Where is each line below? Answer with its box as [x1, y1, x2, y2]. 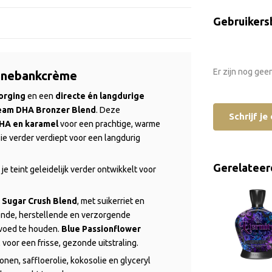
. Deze [96, 104, 120, 115]
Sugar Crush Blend [2, 195, 77, 206]
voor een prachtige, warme [58, 118, 160, 129]
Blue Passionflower [61, 223, 141, 234]
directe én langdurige [55, 90, 144, 101]
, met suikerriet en [77, 195, 144, 206]
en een [25, 90, 55, 101]
